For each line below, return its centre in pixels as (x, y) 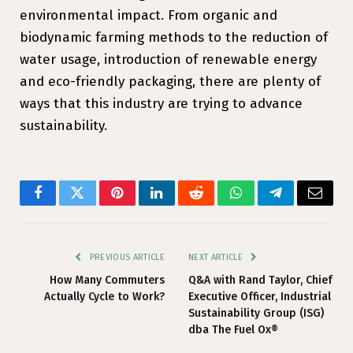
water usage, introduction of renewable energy (168, 59)
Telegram (301, 204)
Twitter (97, 204)
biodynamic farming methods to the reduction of (174, 37)
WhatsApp (265, 204)
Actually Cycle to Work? (104, 296)
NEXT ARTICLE (217, 257)
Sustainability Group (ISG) (256, 313)
